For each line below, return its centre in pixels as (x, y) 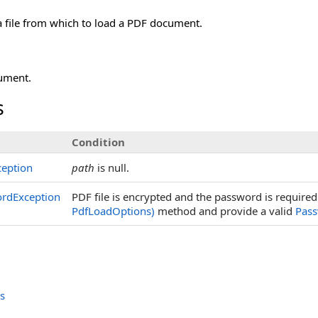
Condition (98, 142)
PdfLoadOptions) (113, 211)
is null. (112, 168)
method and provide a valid (225, 211)
